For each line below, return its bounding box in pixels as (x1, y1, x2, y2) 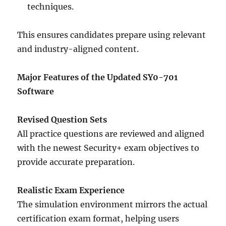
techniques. (27, 2, 74, 12)
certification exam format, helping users (17, 213, 180, 224)
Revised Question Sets (17, 115, 107, 125)
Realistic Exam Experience (17, 185, 125, 196)
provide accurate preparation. (17, 157, 135, 167)
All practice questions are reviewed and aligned (17, 129, 205, 139)
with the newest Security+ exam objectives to (17, 143, 200, 153)
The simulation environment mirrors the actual (17, 199, 208, 210)
